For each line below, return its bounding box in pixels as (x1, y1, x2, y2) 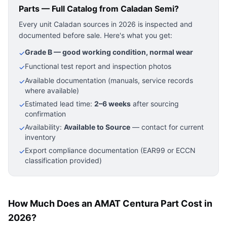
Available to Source (64, 123, 130, 131)
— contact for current (130, 123, 204, 131)
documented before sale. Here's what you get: (19, 31, 172, 40)
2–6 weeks (94, 99, 131, 108)
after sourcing (131, 99, 179, 108)
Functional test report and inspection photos (25, 62, 171, 70)
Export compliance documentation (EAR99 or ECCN (25, 146, 196, 155)
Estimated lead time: (25, 99, 94, 108)
